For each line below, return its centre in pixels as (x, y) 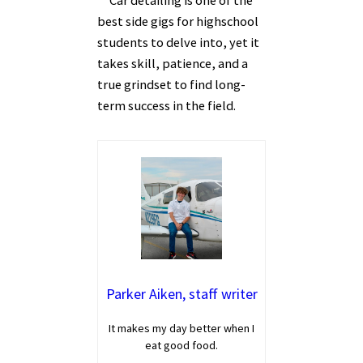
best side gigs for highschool (178, 21)
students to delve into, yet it (178, 43)
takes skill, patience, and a (173, 64)
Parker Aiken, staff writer (181, 294)
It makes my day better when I (181, 329)
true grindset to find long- (171, 85)
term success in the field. (168, 106)
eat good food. (181, 346)
